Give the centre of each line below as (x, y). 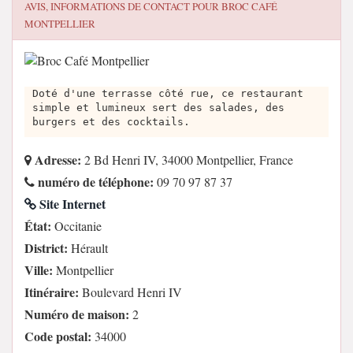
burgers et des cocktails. (111, 122)
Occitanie (76, 226)
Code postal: (58, 336)
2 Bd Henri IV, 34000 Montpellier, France (187, 160)
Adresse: (56, 160)
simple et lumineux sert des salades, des (158, 108)
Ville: (39, 270)
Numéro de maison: (77, 314)
